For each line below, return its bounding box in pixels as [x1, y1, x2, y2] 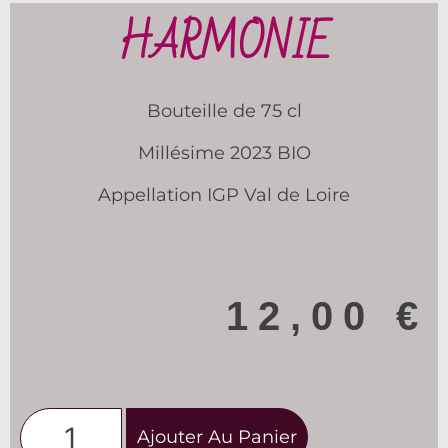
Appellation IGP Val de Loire [98, 184, 350, 207]
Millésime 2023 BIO [137, 141, 311, 164]
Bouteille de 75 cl [146, 99, 302, 122]
